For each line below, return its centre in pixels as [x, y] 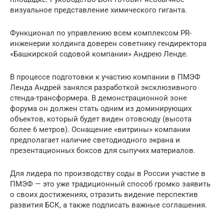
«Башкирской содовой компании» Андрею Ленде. [99, 54]
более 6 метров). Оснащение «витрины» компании [100, 129]
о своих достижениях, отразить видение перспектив [104, 194]
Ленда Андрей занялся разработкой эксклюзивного [103, 87]
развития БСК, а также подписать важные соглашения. [108, 205]
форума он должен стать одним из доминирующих [101, 108]
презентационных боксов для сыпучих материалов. [103, 150]
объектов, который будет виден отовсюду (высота [101, 119]
